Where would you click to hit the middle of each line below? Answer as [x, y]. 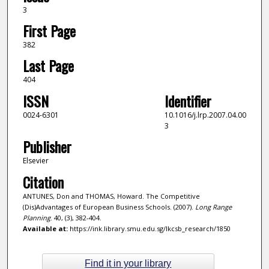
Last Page [48, 66]
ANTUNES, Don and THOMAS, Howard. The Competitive [111, 196]
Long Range [213, 207]
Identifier [188, 101]
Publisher [47, 147]
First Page [49, 31]
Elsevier [35, 161]
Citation [43, 182]
